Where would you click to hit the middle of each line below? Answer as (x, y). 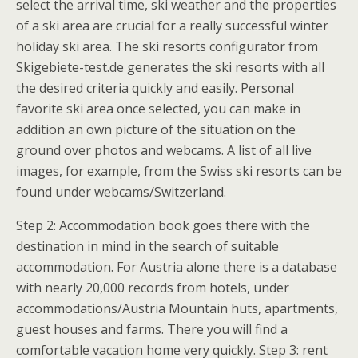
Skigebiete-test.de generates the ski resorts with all (170, 67)
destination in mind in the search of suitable (147, 246)
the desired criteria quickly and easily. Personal (155, 88)
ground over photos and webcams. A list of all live (164, 150)
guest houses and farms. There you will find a (152, 329)
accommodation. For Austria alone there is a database (177, 267)
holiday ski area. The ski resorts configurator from (167, 46)
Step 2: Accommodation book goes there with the (163, 225)
